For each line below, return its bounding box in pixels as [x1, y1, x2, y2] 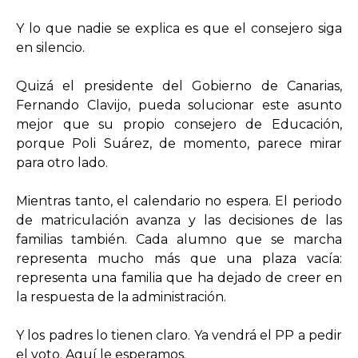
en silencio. [16, 40, 85, 56]
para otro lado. [16, 155, 108, 171]
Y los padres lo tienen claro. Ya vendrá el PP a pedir [16, 328, 342, 344]
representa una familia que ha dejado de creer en [16, 270, 342, 286]
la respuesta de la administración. [16, 289, 226, 305]
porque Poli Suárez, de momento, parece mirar [16, 136, 342, 152]
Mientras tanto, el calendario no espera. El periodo [16, 193, 342, 209]
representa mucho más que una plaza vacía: [16, 251, 342, 267]
